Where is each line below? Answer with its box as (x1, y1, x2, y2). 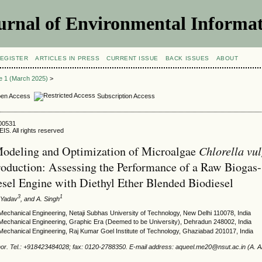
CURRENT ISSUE (106, 55, 158, 61)
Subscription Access (95, 92, 156, 99)
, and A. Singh (20, 195, 60, 202)
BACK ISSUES (165, 55, 209, 61)
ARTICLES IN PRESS (35, 55, 100, 61)
